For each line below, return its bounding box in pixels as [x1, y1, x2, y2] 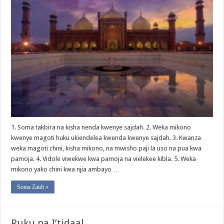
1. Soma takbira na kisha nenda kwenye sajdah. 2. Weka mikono [11, 123, 191, 131]
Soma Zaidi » [17, 183, 49, 190]
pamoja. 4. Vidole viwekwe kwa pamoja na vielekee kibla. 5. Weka [11, 155, 196, 162]
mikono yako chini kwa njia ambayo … [11, 165, 120, 173]
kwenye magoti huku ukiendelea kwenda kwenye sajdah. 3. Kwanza [11, 134, 201, 141]
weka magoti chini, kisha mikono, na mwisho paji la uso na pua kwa [11, 144, 202, 152]
